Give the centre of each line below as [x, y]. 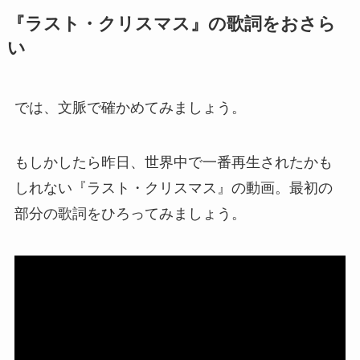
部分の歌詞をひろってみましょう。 [130, 213]
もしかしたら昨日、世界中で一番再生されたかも [173, 162]
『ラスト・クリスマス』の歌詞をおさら [171, 24]
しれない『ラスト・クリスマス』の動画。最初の [173, 188]
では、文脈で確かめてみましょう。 [130, 107]
